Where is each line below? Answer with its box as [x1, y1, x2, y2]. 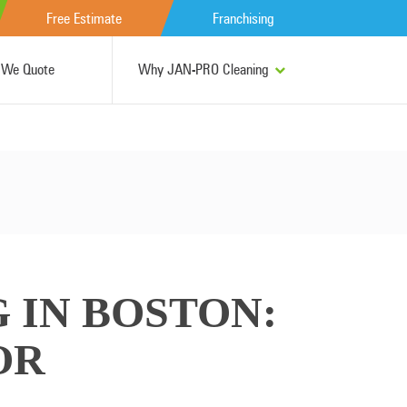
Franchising [213, 9, 274, 27]
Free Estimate [46, 9, 122, 27]
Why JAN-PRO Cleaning [137, 61, 269, 78]
